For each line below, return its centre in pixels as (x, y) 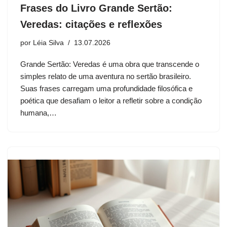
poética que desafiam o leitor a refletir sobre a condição (111, 101)
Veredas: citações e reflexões (91, 25)
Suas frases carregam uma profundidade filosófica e (106, 89)
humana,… (40, 113)
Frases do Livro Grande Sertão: (96, 8)
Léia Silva (48, 43)
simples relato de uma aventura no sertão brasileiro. (106, 77)
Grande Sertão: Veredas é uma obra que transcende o (110, 64)
